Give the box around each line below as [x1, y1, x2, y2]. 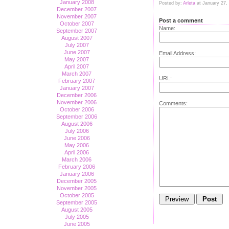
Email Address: [159, 50, 196, 57]
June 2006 [63, 135, 90, 141]
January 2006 [59, 171, 94, 177]
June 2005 [63, 221, 90, 227]
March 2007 [62, 71, 91, 77]
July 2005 [64, 214, 89, 220]
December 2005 [57, 178, 97, 184]
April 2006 [64, 149, 89, 155]
